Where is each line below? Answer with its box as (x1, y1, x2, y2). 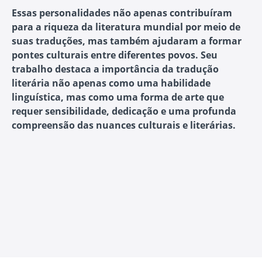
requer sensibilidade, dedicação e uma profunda (12, 105, 236, 118)
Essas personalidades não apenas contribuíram (12, 6, 232, 20)
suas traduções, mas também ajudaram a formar (12, 35, 242, 48)
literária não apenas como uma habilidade (12, 77, 211, 90)
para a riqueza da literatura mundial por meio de (12, 20, 240, 34)
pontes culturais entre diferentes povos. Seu (12, 49, 218, 62)
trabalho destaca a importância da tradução (12, 63, 219, 76)
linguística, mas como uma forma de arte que (12, 91, 224, 104)
